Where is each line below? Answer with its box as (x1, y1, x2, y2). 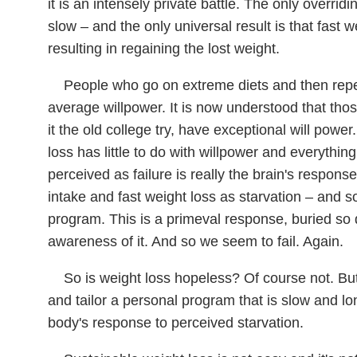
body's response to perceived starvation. (48, 315, 304, 331)
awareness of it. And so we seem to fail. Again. (48, 233, 343, 249)
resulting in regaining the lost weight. (48, 41, 280, 57)
